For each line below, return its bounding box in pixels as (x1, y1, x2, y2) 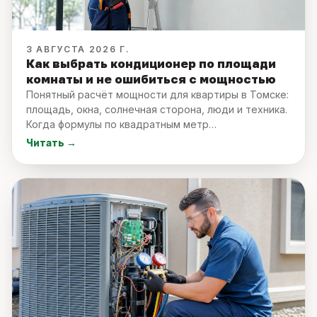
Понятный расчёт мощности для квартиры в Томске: (26, 88, 289, 100)
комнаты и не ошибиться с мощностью (26, 71, 276, 86)
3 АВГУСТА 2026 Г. (26, 43, 130, 54)
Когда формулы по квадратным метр (26, 117, 209, 130)
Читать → (26, 137, 76, 149)
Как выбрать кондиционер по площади (26, 55, 276, 71)
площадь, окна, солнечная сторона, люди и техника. (26, 103, 287, 115)
